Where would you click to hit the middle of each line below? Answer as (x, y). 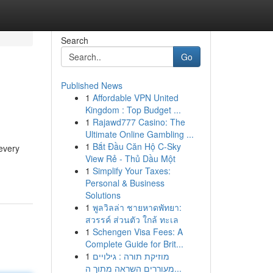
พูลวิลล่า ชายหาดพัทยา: (137, 207)
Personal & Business (125, 183)
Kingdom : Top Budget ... (133, 110)
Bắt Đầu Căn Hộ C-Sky (136, 146)
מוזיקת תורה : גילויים (131, 256)
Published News (91, 85)
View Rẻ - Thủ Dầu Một (130, 158)
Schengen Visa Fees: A (137, 232)
